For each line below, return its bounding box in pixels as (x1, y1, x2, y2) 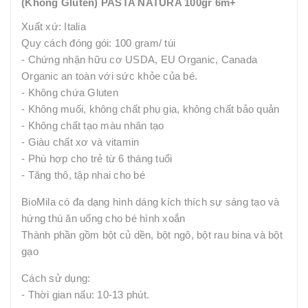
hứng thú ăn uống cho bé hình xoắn (21, 213, 186, 224)
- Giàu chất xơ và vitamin (21, 137, 140, 148)
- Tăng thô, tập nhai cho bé (21, 170, 145, 181)
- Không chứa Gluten (21, 87, 118, 98)
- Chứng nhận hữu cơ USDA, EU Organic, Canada (21, 54, 257, 65)
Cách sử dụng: (21, 273, 93, 284)
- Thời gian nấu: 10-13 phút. (21, 289, 149, 300)
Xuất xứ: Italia (21, 21, 86, 32)
